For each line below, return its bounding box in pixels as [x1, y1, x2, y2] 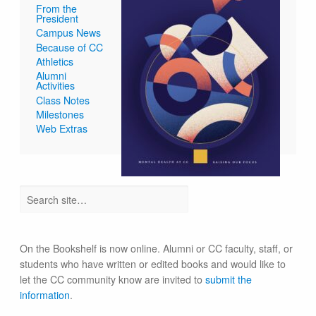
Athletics [36, 54, 74, 68]
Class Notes [36, 92, 90, 107]
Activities [36, 78, 75, 93]
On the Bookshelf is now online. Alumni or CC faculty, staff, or [20, 241, 293, 256]
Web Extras [36, 121, 88, 136]
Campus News [36, 25, 102, 40]
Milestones [36, 107, 85, 122]
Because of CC [36, 39, 104, 54]
